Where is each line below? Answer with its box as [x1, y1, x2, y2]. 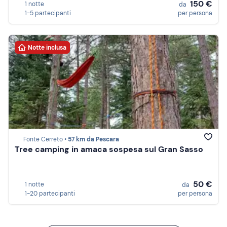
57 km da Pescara [68, 135, 119, 144]
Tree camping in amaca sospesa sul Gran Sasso [15, 144, 203, 155]
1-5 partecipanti [25, 9, 71, 17]
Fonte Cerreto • [23, 135, 68, 144]
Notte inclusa [28, 43, 66, 52]
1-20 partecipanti [25, 190, 75, 198]
